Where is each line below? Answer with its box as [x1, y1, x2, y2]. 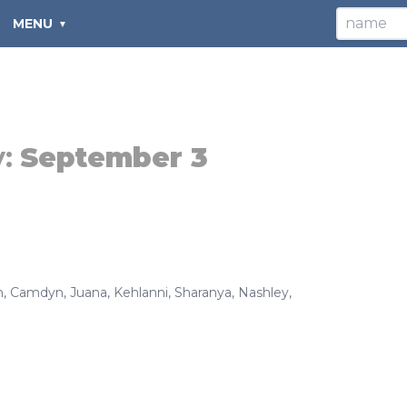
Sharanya [174, 284, 232, 301]
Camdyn [10, 284, 64, 301]
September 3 [20, 141, 208, 174]
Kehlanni [114, 284, 168, 301]
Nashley [238, 284, 289, 301]
